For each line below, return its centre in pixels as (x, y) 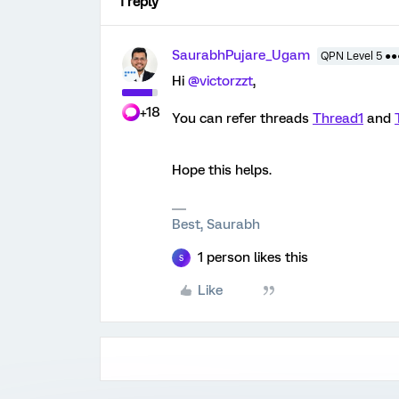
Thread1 (338, 118)
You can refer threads (242, 118)
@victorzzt (220, 81)
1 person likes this (253, 257)
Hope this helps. (222, 170)
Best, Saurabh (216, 224)
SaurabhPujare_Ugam (241, 55)
